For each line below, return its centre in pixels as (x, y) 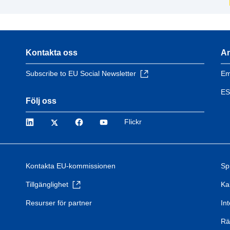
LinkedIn (51, 121)
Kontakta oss (52, 53)
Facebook (103, 121)
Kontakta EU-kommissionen (71, 166)
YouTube (126, 121)
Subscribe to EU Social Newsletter (81, 74)
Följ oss (41, 101)
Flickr (133, 122)
